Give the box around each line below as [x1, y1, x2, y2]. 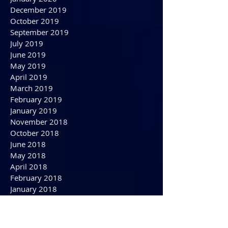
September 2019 [10, 63, 69, 73]
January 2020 [10, 29, 57, 39]
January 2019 [10, 141, 57, 151]
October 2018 [10, 163, 59, 174]
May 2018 [10, 186, 46, 196]
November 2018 [10, 152, 68, 162]
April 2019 [10, 107, 47, 118]
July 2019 [10, 74, 43, 84]
